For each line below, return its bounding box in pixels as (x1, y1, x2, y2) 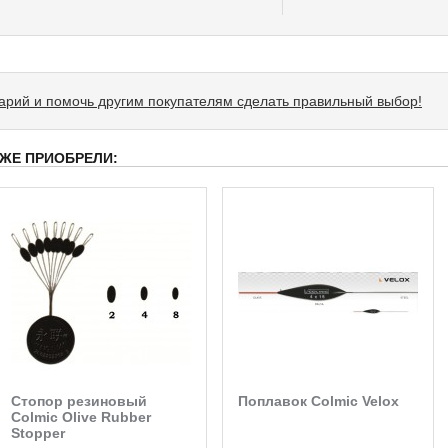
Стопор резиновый (11, 392, 147, 409)
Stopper (11, 424, 65, 441)
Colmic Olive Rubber (11, 408, 151, 425)
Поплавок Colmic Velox (238, 392, 399, 409)
